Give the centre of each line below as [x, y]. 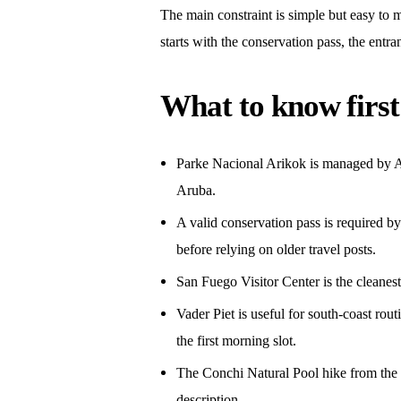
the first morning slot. [236, 340]
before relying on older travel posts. [276, 250]
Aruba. [196, 191]
